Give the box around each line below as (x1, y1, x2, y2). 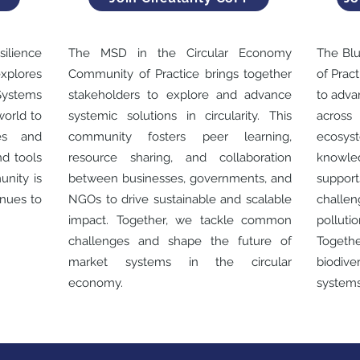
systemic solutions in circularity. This (68, 108, 292, 123)
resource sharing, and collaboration (68, 150, 292, 165)
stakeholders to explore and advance (68, 88, 292, 102)
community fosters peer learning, (68, 129, 292, 144)
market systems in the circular (68, 255, 292, 269)
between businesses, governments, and (68, 171, 292, 186)
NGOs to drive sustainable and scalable (68, 192, 292, 207)
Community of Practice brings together (68, 67, 292, 81)
